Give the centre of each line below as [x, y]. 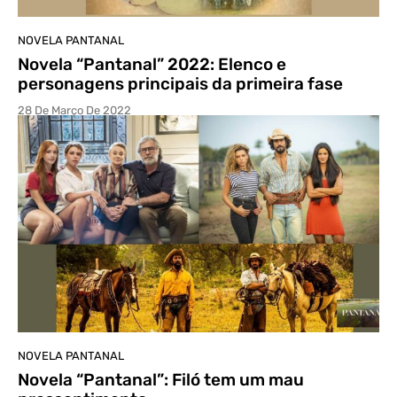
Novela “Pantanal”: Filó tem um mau [161, 379]
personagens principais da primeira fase [180, 83]
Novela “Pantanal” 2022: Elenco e [152, 64]
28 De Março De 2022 [74, 110]
